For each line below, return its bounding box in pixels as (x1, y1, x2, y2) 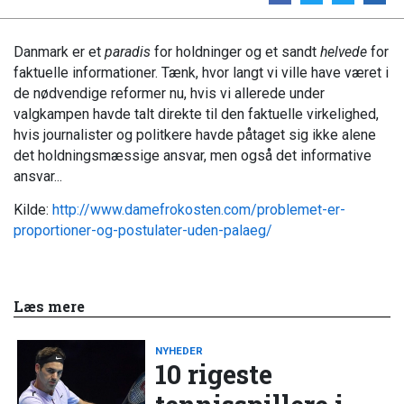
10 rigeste (155, 356, 273, 391)
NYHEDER (155, 344, 204, 357)
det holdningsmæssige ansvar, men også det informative (14, 146, 372, 164)
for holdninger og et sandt (151, 42, 320, 60)
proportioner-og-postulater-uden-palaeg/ (14, 222, 272, 240)
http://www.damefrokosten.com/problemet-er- (52, 201, 345, 219)
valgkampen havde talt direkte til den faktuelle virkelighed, (14, 105, 379, 123)
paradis (105, 42, 151, 60)
